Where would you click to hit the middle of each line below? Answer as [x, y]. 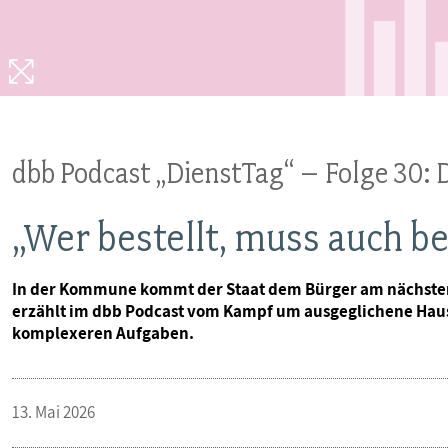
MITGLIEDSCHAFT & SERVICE [141, 102]
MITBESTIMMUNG [99, 36]
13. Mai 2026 [53, 411]
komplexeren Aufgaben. [103, 332]
